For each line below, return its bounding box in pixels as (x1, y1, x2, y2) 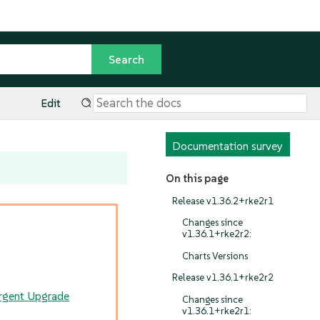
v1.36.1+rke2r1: (181, 304, 251, 317)
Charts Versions (181, 249, 248, 262)
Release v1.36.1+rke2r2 (172, 271, 274, 284)
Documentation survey (172, 139, 283, 154)
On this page (165, 171, 229, 186)
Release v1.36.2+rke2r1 (172, 194, 274, 207)
